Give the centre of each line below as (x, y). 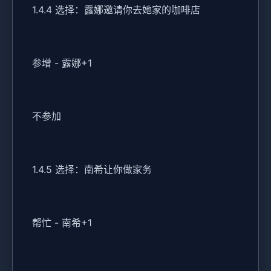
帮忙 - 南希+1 (62, 223)
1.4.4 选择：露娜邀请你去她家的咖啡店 (116, 10)
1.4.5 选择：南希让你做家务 (92, 170)
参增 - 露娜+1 (62, 63)
